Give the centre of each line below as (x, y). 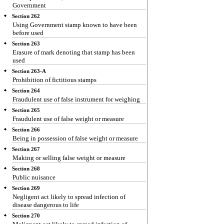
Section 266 (26, 130)
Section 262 (26, 16)
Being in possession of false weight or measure (75, 138)
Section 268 (26, 169)
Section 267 (26, 149)
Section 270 (26, 216)
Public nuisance (34, 177)
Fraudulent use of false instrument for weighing (76, 99)
